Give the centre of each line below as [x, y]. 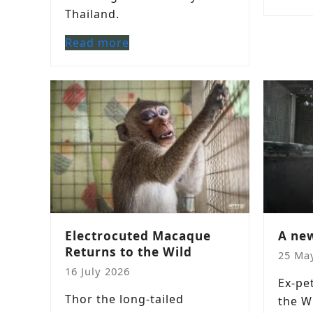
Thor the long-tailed [124, 299]
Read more [97, 43]
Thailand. [92, 14]
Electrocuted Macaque [138, 236]
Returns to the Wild [129, 252]
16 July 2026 [97, 271]
